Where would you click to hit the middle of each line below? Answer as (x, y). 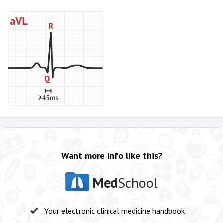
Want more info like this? (111, 155)
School (138, 182)
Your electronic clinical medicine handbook (114, 210)
